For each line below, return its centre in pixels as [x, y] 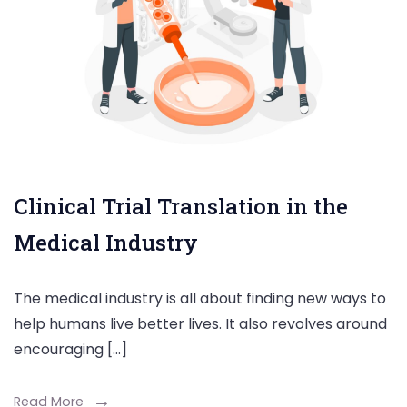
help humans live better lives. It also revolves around [200, 323]
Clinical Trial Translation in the [181, 206]
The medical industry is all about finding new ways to [200, 298]
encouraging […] [70, 349]
